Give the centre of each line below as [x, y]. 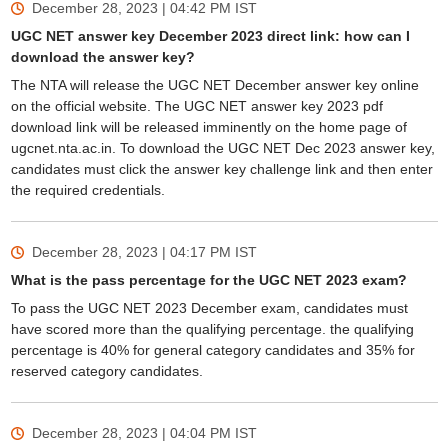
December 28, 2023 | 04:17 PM [131, 252]
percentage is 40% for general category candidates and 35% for [212, 350]
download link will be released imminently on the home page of [208, 127]
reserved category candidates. [108, 371]
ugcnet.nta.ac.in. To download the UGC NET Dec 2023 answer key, [222, 148]
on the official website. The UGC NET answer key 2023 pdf [196, 106]
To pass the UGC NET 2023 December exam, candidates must [209, 308]
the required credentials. [89, 190]
